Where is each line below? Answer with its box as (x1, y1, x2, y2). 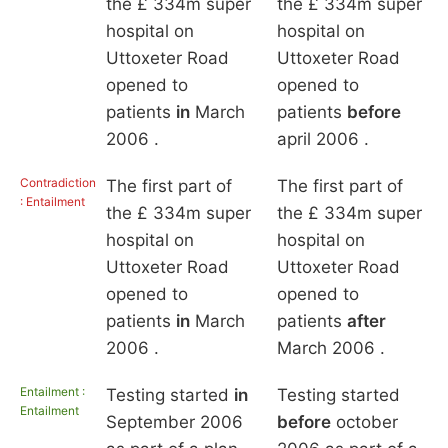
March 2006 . (276, 338, 385, 359)
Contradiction (20, 175, 96, 191)
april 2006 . (276, 129, 369, 150)
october (330, 412, 398, 433)
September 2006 (105, 412, 243, 433)
